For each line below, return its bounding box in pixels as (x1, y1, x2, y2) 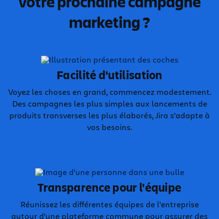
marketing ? (69, 12, 150, 32)
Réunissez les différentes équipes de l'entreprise (20, 199, 199, 209)
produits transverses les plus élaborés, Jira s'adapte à (9, 110, 210, 120)
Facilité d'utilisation (57, 67, 162, 83)
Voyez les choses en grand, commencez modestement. (8, 87, 211, 97)
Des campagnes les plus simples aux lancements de (12, 98, 207, 109)
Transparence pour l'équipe (37, 179, 182, 195)
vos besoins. (87, 122, 132, 132)
